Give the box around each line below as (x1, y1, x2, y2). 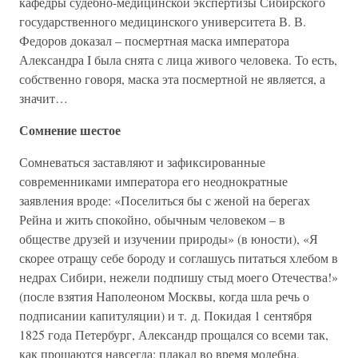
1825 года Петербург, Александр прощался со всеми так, (19, 326, 328, 343)
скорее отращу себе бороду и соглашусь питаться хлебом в (19, 249, 338, 266)
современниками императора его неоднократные (19, 173, 288, 189)
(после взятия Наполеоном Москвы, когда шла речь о (19, 288, 309, 304)
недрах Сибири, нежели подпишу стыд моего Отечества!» (19, 268, 338, 285)
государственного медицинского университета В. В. (19, 13, 306, 30)
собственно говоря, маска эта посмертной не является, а (19, 70, 325, 87)
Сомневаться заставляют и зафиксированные (19, 153, 265, 170)
